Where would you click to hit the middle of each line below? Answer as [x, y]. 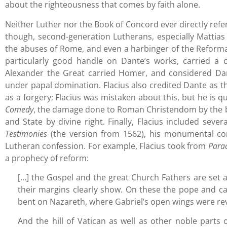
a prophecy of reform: [47, 158]
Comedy [19, 109]
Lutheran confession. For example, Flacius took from [107, 146]
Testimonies [26, 134]
